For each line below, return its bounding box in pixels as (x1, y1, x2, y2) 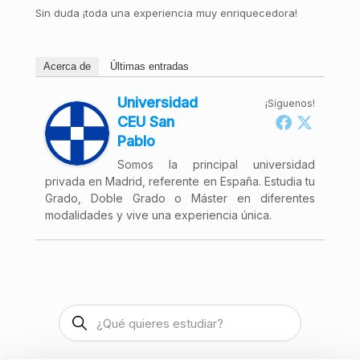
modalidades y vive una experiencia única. (44, 208, 272, 222)
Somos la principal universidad (117, 157, 316, 171)
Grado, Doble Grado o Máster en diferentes (44, 191, 316, 205)
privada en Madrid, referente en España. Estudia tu (44, 174, 316, 188)
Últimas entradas (109, 60, 189, 72)
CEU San (117, 113, 174, 130)
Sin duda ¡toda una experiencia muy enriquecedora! (35, 6, 297, 19)
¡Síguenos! (265, 97, 316, 109)
